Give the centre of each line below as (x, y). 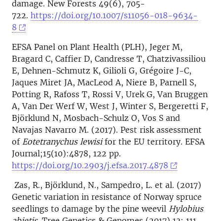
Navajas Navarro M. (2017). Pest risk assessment (107, 130)
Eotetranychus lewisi (62, 142)
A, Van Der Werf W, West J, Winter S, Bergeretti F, (110, 106)
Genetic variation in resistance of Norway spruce (107, 197)
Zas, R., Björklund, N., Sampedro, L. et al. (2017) (107, 185)
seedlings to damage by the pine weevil (90, 209)
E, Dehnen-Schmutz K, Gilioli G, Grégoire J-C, (102, 71)
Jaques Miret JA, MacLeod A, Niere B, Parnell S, (104, 82)
